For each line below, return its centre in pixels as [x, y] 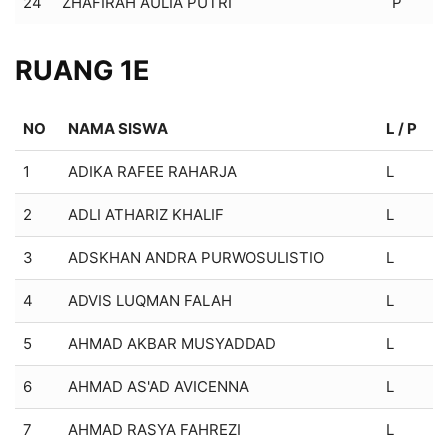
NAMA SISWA [118, 128]
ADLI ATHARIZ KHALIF [146, 214]
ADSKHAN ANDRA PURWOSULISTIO [196, 257]
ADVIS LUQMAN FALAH [150, 300]
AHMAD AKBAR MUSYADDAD [172, 343]
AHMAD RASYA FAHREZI [154, 429]
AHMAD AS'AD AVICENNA [158, 386]
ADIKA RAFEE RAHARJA [152, 171]
